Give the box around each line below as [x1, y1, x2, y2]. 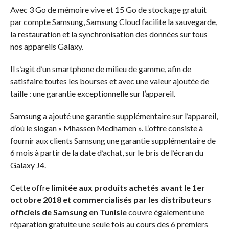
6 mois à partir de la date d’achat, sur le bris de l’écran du [10, 148, 203, 158]
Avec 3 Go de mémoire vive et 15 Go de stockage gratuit [10, 5, 207, 15]
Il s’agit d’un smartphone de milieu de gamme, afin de [10, 64, 191, 74]
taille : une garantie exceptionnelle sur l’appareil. [10, 88, 175, 99]
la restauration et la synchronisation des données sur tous [10, 29, 208, 39]
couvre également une [126, 207, 204, 217]
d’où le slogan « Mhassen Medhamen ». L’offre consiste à [10, 123, 203, 133]
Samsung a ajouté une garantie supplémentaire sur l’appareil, [10, 111, 218, 121]
